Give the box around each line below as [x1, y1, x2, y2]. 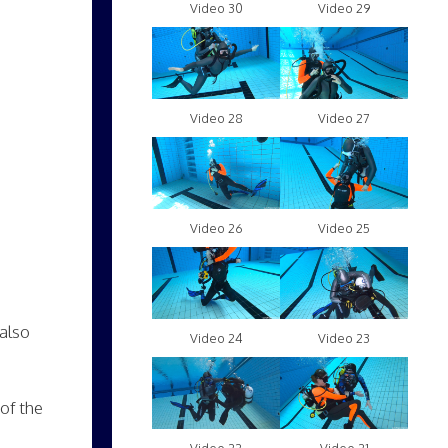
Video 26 [189, 220, 243, 237]
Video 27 [318, 110, 370, 127]
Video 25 [318, 220, 370, 237]
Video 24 [189, 330, 243, 347]
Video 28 [189, 110, 243, 127]
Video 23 [318, 330, 370, 347]
